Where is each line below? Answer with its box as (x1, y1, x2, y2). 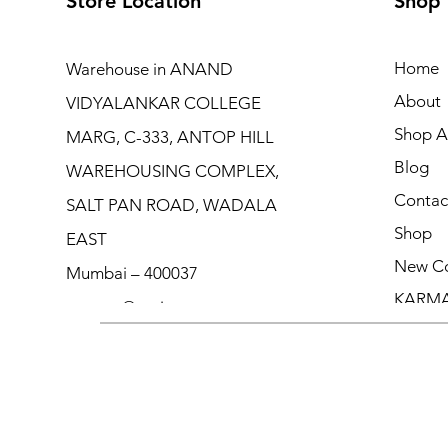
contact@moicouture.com (65, 296, 257, 317)
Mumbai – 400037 (65, 262, 198, 283)
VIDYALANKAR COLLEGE (65, 92, 261, 113)
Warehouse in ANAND (65, 58, 233, 79)
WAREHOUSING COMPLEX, (65, 160, 279, 181)
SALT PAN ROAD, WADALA (65, 194, 277, 215)
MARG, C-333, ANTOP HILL (65, 126, 274, 147)
